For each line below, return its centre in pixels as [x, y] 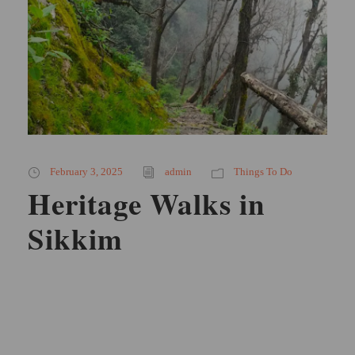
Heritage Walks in [147, 204]
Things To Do [263, 172]
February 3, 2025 [86, 172]
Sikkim [75, 239]
